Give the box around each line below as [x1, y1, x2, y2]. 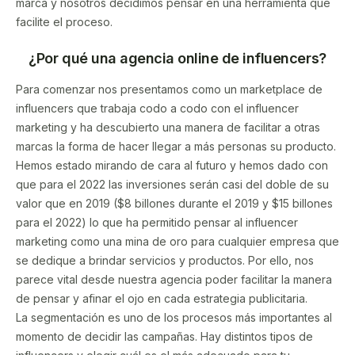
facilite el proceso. [16, 14, 113, 29]
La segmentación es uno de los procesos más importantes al [16, 311, 332, 325]
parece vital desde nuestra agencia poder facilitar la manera [16, 273, 332, 287]
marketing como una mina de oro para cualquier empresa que [16, 235, 339, 249]
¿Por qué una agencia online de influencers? [29, 49, 326, 67]
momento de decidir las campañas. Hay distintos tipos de [16, 330, 313, 344]
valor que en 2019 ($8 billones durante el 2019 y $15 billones [16, 197, 333, 211]
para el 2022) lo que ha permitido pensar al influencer [16, 216, 298, 230]
